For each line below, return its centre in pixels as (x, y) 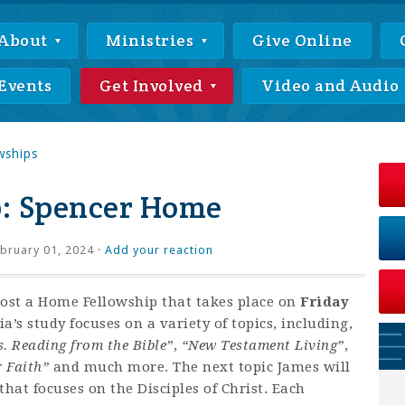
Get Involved (153, 85)
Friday (325, 302)
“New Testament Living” (263, 345)
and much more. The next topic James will (200, 367)
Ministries (152, 40)
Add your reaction (159, 250)
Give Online (302, 40)
